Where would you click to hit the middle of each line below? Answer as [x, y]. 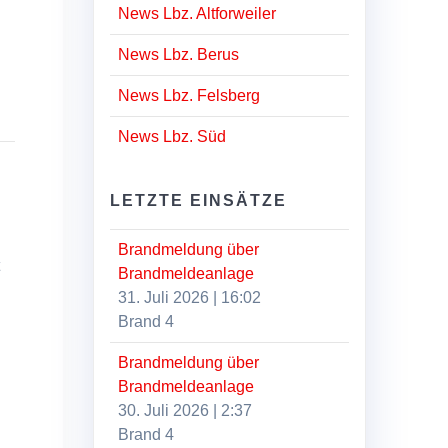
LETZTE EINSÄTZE [199, 200]
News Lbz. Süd [172, 136]
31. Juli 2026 [164, 297]
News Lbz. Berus [179, 54]
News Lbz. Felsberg [189, 95]
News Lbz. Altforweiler [197, 13]
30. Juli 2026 [164, 410]
